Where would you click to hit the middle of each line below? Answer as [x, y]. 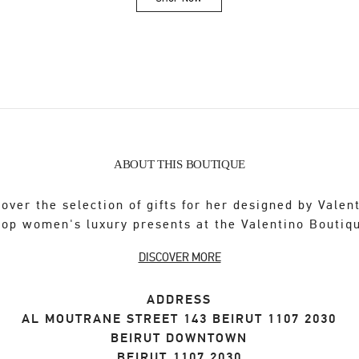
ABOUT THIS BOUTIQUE [179, 165]
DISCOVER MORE [179, 258]
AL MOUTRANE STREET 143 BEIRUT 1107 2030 [179, 319]
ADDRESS [179, 300]
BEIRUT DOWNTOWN [179, 339]
